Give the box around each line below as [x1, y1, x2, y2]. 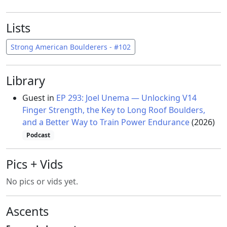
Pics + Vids [6, 156, 63, 173]
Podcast [26, 131, 50, 140]
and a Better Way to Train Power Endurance [22, 117, 190, 128]
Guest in [22, 92, 56, 104]
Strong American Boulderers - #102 [11, 42, 131, 52]
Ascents [6, 203, 49, 220]
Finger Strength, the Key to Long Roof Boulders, [22, 104, 205, 116]
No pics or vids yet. [6, 176, 78, 187]
